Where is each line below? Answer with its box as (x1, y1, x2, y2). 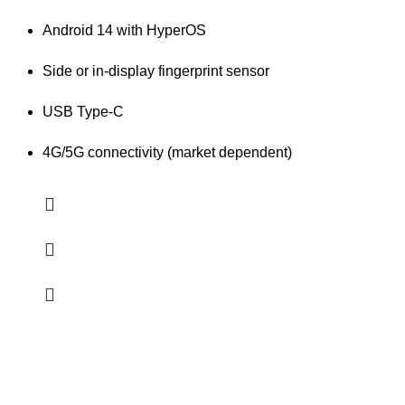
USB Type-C (42, 103, 124, 119)
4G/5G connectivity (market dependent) (42, 144, 292, 160)
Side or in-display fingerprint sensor (42, 62, 269, 79)
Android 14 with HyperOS (42, 22, 206, 38)
